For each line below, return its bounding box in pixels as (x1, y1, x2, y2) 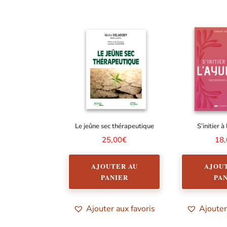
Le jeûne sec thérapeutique (74, 122, 154, 131)
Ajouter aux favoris (86, 203, 156, 214)
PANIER (100, 172, 128, 182)
